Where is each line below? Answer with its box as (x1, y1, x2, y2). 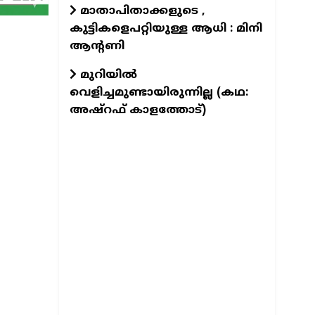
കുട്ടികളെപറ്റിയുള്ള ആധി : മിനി (69, 21, 262, 36)
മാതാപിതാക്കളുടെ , (76, 4, 205, 18)
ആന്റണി (69, 39, 124, 53)
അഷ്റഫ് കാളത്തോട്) (69, 103, 206, 117)
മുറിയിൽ (76, 67, 137, 82)
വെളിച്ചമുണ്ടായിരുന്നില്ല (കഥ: (69, 85, 248, 100)
